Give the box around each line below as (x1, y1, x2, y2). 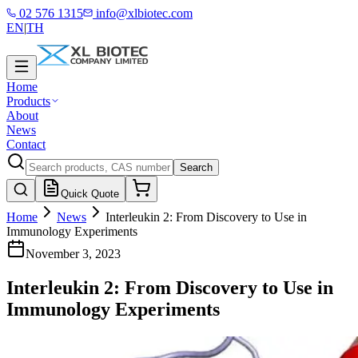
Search (180, 161, 213, 173)
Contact (6, 137, 46, 151)
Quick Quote (61, 188, 119, 200)
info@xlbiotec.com (93, 6, 193, 20)
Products (6, 94, 50, 108)
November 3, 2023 (26, 247, 121, 261)
